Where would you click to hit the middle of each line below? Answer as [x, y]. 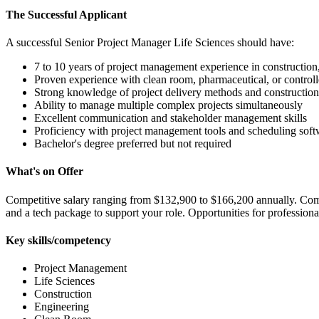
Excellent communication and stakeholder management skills [171, 118]
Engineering [62, 307]
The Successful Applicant [66, 14]
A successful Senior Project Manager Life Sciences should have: [150, 43]
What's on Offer [45, 172]
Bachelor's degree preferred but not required [133, 144]
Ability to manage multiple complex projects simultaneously [168, 105]
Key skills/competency [58, 240]
